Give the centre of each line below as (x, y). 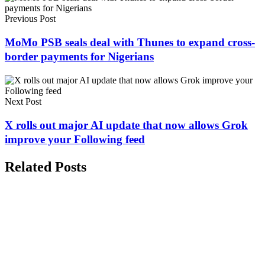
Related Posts (46, 167)
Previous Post (30, 19)
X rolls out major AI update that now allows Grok (126, 125)
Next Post (23, 101)
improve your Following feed (75, 139)
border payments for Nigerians (79, 57)
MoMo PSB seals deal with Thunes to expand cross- (130, 43)
